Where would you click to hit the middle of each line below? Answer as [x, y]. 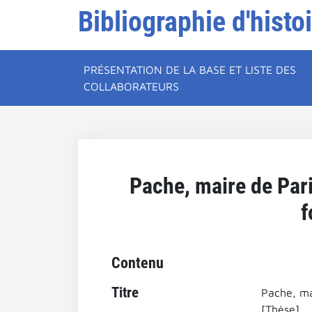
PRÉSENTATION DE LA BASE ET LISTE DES [190, 70]
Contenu [138, 263]
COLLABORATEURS [131, 86]
